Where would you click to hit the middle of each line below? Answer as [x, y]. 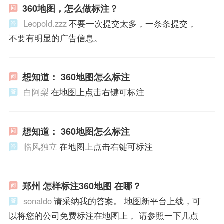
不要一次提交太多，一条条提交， [132, 23]
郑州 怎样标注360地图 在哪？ [82, 186]
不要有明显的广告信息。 [55, 38]
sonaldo [37, 201]
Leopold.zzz [45, 23]
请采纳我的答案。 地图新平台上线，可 [127, 201]
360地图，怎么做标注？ [70, 8]
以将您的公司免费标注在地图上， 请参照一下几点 [103, 215]
